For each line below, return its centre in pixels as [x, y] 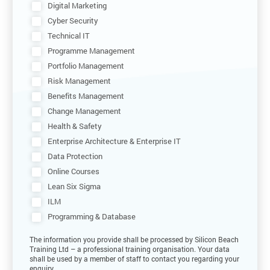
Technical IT [68, 35]
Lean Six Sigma [74, 186]
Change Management [84, 111]
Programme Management [91, 50]
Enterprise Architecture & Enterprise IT [114, 141]
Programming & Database [91, 216]
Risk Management [79, 80]
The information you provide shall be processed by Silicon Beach [134, 239]
